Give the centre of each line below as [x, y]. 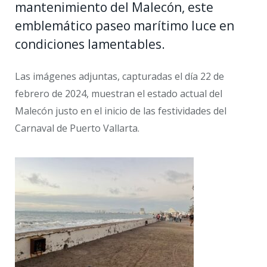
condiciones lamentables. [91, 44]
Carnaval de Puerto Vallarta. [77, 128]
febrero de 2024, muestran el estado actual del [119, 93]
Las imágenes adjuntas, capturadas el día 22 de [119, 76]
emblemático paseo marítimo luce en [125, 25]
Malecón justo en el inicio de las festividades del [121, 111]
